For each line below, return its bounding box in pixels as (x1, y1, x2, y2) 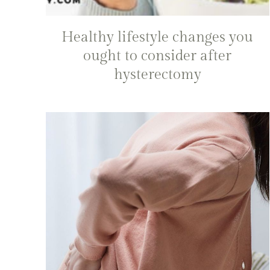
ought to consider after (83, 47, 232, 64)
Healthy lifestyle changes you (61, 28, 254, 46)
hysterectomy (113, 66, 201, 83)
